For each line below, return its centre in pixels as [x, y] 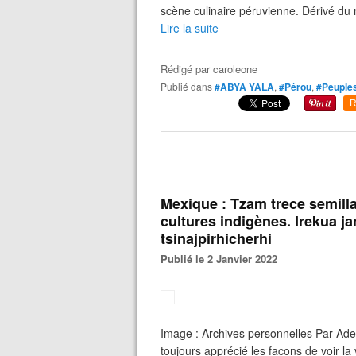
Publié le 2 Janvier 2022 [222, 259]
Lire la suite [190, 28]
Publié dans [190, 86]
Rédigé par [187, 69]
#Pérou [295, 87]
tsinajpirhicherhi [216, 238]
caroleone [235, 69]
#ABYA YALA [244, 87]
